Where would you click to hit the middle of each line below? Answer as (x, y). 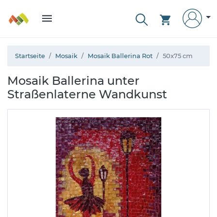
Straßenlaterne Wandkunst (87, 94)
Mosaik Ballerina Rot (120, 56)
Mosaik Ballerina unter (73, 81)
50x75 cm (178, 56)
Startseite (30, 56)
